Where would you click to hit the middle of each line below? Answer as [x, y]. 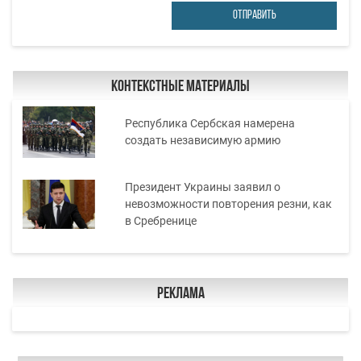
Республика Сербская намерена [210, 123]
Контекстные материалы [180, 87]
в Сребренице [160, 221]
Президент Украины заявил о [202, 187]
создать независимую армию [202, 140]
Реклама [180, 294]
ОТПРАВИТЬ [254, 15]
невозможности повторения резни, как [228, 204]
